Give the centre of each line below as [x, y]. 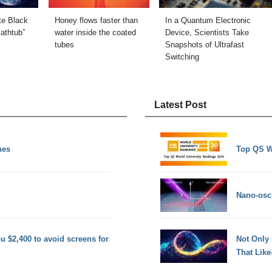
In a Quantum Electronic [208, 20]
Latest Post [180, 104]
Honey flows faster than [96, 20]
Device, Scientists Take [207, 32]
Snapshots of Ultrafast [205, 44]
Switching [182, 56]
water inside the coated [95, 32]
